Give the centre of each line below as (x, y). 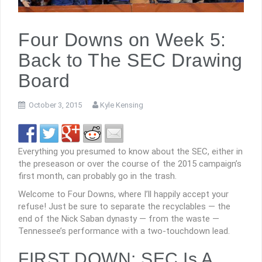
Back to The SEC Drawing (130, 61)
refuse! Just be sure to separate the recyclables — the (124, 206)
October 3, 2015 (55, 105)
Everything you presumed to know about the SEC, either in (130, 151)
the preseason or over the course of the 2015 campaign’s (130, 163)
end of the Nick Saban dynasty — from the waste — (119, 218)
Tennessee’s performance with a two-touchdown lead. (124, 231)
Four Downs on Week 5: (122, 40)
